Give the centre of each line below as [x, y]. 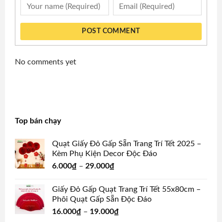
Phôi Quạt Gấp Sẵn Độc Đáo [102, 199]
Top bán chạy [38, 121]
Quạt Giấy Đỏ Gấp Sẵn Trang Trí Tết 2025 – [127, 144]
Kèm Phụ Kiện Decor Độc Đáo [105, 154]
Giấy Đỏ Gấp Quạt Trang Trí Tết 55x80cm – [126, 190]
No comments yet [46, 62]
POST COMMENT [111, 31]
